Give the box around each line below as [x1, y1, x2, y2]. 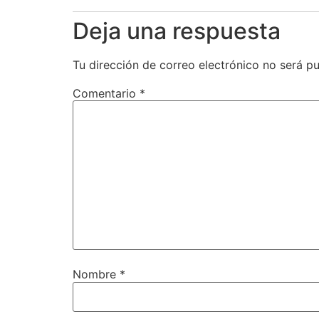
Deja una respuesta [73, 16, 281, 45]
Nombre [73, 267, 120, 282]
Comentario [73, 85, 140, 100]
